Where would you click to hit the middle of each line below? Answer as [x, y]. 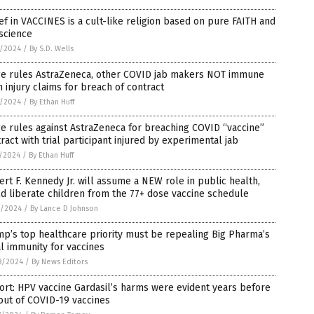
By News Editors [60, 262]
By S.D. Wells [52, 49]
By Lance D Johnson [64, 209]
